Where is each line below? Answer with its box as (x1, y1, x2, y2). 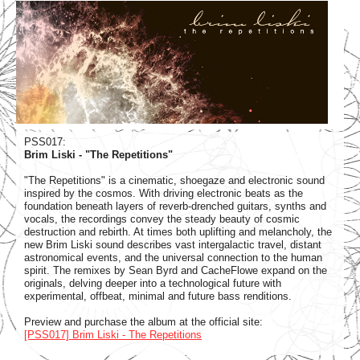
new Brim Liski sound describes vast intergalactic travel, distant (24, 239, 321, 252)
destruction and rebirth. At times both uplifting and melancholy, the (24, 226, 332, 239)
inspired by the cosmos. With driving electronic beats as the (24, 187, 303, 200)
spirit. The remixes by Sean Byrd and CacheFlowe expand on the (24, 264, 327, 277)
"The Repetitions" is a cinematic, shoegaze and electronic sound (24, 174, 325, 187)
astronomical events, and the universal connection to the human (24, 252, 322, 264)
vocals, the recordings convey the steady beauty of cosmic (24, 213, 300, 226)
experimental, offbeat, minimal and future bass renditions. (24, 290, 292, 303)
